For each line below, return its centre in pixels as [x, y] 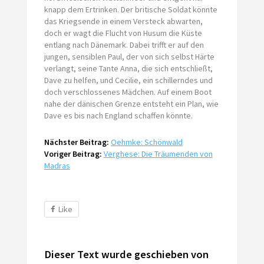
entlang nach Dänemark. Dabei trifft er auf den [124, 44]
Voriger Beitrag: [73, 154]
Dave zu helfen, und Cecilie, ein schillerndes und [128, 80]
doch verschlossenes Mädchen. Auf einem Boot [128, 92]
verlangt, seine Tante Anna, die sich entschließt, [128, 68]
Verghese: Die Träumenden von [158, 154]
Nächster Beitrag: [76, 142]
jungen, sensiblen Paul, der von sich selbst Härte [129, 56]
